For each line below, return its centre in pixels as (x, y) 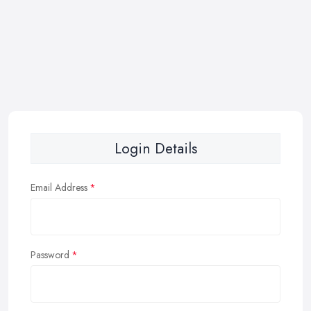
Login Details (155, 149)
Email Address (59, 187)
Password (50, 255)
